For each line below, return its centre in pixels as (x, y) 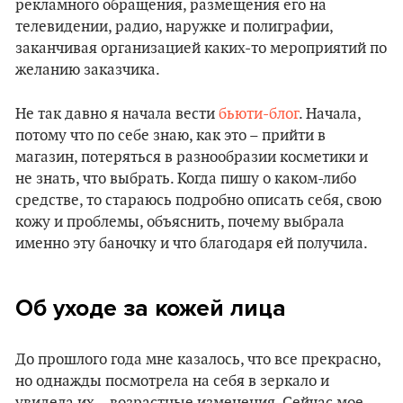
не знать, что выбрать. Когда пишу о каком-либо (186, 179)
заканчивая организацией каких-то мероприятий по (201, 49)
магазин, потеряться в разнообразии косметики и (192, 157)
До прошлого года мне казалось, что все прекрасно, (198, 360)
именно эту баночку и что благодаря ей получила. (192, 244)
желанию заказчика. (88, 70)
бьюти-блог (259, 114)
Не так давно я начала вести (117, 114)
